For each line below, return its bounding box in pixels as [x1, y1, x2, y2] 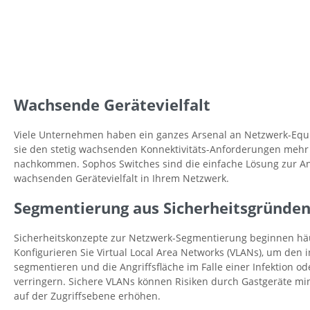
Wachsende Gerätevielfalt [14, 95, 210, 116]
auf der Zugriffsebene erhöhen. [14, 289, 161, 303]
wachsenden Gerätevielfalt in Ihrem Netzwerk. [14, 172, 229, 185]
